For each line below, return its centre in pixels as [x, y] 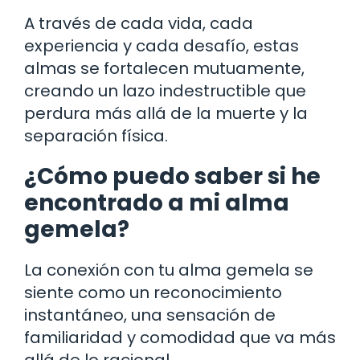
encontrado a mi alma [157, 202]
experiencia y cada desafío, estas [162, 45]
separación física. [96, 135]
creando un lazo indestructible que [165, 90]
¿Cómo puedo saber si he [172, 176]
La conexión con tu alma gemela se [169, 270]
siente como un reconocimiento [153, 292]
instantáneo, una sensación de [150, 315]
